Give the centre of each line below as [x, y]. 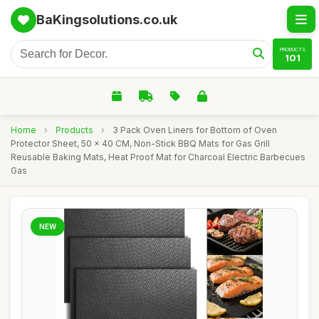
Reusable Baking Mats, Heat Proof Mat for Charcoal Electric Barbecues [158, 157]
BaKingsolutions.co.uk [107, 20]
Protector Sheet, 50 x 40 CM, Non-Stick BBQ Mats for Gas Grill [140, 143]
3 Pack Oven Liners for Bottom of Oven [195, 130]
